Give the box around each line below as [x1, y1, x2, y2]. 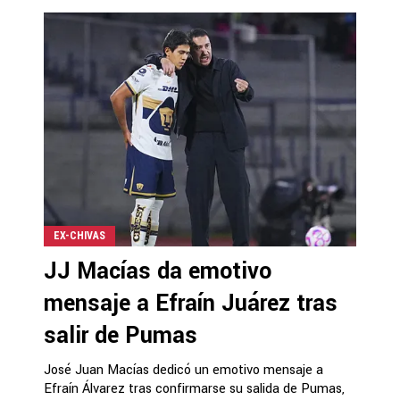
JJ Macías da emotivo [44, 254, 271, 287]
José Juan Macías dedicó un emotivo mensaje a [44, 360, 323, 379]
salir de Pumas [44, 319, 197, 352]
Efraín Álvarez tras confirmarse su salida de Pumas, [44, 379, 345, 398]
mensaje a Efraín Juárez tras [44, 287, 337, 320]
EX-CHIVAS [54, 229, 105, 242]
